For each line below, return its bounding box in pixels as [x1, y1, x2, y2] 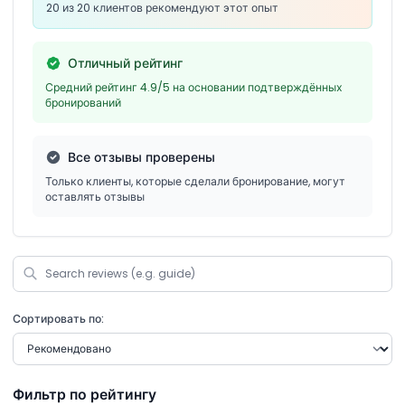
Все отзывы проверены [67, 147, 215, 166]
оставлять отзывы [45, 188, 145, 204]
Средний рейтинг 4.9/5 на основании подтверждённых [45, 79, 343, 95]
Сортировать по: [13, 310, 104, 326]
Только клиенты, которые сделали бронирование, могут [45, 173, 345, 189]
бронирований [45, 94, 121, 110]
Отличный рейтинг [67, 53, 183, 72]
